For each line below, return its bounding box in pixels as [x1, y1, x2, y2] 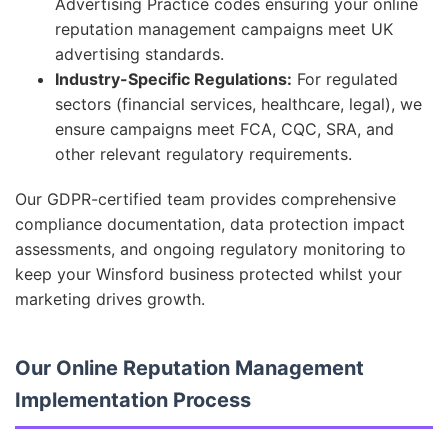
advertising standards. [55, 44, 224, 64]
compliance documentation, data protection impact [15, 214, 405, 234]
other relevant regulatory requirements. [55, 144, 352, 164]
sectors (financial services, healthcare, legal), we [55, 94, 422, 114]
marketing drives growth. [15, 289, 205, 309]
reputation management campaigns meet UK [55, 19, 393, 39]
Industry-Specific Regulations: [55, 69, 292, 89]
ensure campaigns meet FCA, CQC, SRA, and [55, 119, 394, 139]
